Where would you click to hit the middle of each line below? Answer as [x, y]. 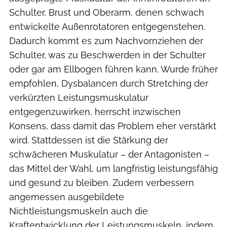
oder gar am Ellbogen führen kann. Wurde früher [113, 69]
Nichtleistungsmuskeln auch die [79, 211]
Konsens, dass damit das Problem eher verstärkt [113, 126]
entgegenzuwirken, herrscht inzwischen [95, 111]
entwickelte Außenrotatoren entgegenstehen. [107, 26]
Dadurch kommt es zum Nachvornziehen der [106, 41]
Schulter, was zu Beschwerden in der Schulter [107, 55]
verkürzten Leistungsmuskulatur [79, 97]
